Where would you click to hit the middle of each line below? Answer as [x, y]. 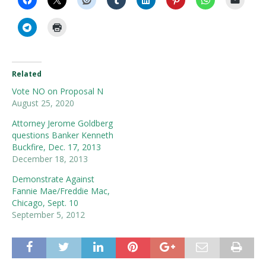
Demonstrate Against [53, 179]
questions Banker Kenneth [63, 135]
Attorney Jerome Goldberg [62, 123]
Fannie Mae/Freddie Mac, [61, 191]
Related [27, 74]
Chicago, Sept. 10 [45, 202]
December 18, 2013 [50, 159]
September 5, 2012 [48, 214]
